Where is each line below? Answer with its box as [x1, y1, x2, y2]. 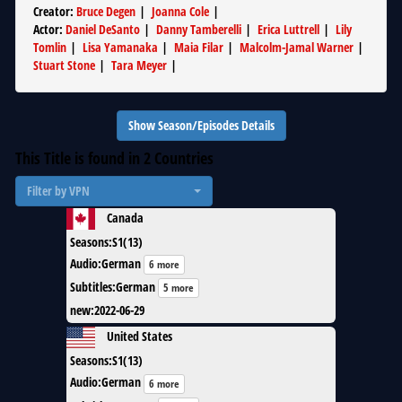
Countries [151, 147, 214, 169]
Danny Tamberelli [156, 21, 241, 38]
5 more [163, 280, 194, 296]
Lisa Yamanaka [83, 39, 158, 56]
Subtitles [70, 278, 112, 296]
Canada [107, 208, 144, 226]
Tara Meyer [111, 57, 167, 74]
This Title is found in [15, 147, 144, 169]
